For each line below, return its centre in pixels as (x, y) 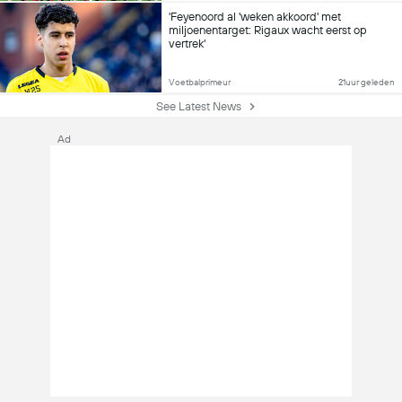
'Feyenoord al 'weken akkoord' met (255, 17)
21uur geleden (367, 82)
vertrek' (187, 44)
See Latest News (198, 106)
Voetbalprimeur (200, 82)
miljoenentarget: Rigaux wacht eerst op (268, 31)
